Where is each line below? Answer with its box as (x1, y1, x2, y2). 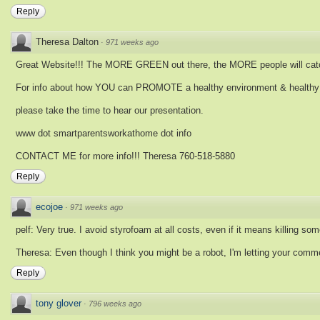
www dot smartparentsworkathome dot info (16, 128, 191, 139)
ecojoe (36, 201, 63, 213)
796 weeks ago (89, 299, 141, 309)
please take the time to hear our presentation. (16, 105, 204, 116)
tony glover (36, 298, 81, 309)
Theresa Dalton (36, 36, 99, 48)
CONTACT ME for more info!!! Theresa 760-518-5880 (16, 151, 235, 162)
